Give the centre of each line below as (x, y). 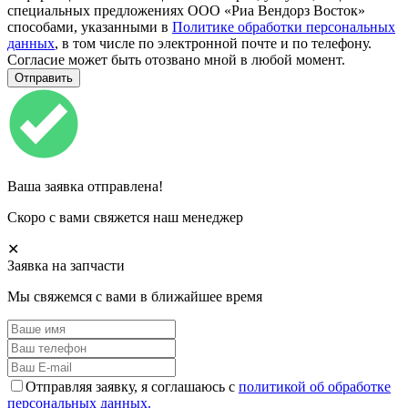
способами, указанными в (90, 26)
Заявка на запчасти (66, 265)
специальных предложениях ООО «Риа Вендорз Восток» (186, 10)
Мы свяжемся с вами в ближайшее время (135, 296)
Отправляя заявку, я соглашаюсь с (132, 386)
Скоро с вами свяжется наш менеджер (125, 217)
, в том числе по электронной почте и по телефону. (213, 43)
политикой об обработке (315, 386)
